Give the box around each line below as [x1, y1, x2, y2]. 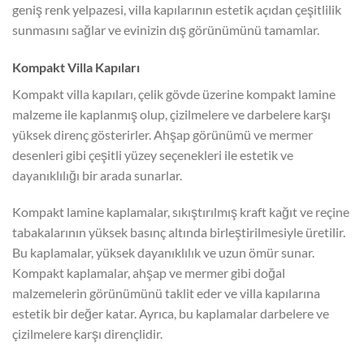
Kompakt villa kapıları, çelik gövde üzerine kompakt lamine [12, 85, 336, 102]
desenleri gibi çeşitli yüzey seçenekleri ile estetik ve [12, 146, 293, 162]
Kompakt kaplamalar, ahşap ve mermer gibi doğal [12, 265, 285, 281]
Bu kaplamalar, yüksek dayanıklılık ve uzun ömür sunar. [12, 245, 314, 261]
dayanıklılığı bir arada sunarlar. [12, 167, 182, 183]
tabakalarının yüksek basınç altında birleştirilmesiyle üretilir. [12, 224, 345, 240]
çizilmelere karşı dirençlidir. [12, 326, 162, 342]
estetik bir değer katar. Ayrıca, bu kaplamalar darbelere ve [12, 305, 329, 322]
